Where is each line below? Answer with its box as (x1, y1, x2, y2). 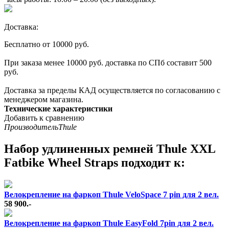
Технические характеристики (4, 104, 112, 113)
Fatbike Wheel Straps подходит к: (4, 155, 185, 169)
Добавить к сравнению (4, 113, 84, 122)
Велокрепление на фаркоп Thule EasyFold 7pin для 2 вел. (4, 218, 214, 227)
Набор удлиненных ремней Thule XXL (4, 142, 215, 155)
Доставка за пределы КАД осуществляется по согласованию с (4, 85, 220, 95)
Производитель (4, 122, 58, 131)
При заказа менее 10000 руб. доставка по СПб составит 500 (4, 58, 212, 67)
